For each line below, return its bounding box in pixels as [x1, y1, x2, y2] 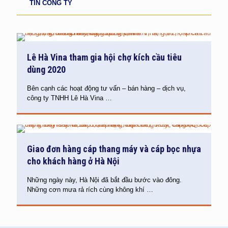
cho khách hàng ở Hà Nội [27, 156, 120, 166]
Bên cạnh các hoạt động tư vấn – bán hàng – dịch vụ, [27, 84, 186, 92]
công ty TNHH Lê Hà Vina [27, 94, 103, 102]
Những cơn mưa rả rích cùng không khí [27, 186, 145, 193]
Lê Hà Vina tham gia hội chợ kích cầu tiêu [27, 52, 182, 63]
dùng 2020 [27, 64, 66, 75]
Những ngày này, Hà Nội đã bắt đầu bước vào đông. [27, 176, 182, 184]
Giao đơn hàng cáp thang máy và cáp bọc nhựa [27, 144, 201, 154]
